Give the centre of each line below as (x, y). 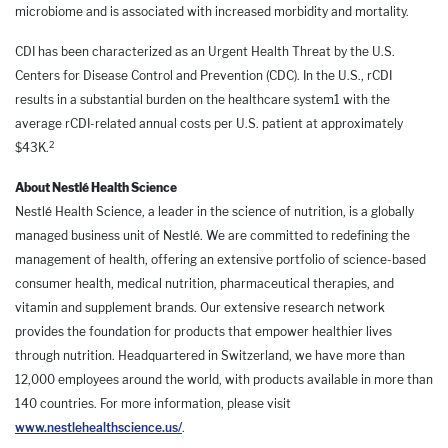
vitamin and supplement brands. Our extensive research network (200, 308)
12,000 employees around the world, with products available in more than (224, 380)
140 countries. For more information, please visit (153, 404)
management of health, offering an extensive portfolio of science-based (220, 260)
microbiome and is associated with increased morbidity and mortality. (212, 12)
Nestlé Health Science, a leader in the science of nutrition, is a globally (214, 212)
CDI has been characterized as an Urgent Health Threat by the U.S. (205, 52)
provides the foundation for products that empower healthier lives (203, 332)
